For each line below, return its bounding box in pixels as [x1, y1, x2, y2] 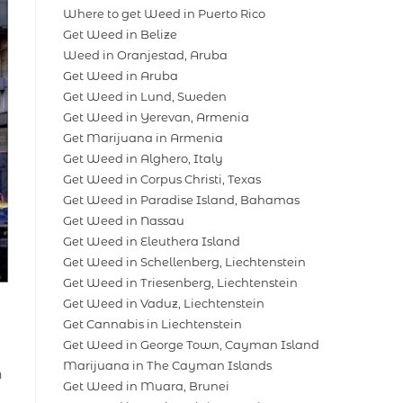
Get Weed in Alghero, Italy [63, 151, 223, 166]
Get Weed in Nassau [63, 213, 184, 228]
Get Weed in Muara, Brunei [63, 379, 229, 394]
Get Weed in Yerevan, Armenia [63, 110, 249, 125]
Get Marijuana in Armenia [63, 130, 223, 146]
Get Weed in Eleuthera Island [63, 234, 240, 249]
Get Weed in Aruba [63, 68, 178, 84]
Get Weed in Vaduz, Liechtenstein [63, 296, 264, 311]
